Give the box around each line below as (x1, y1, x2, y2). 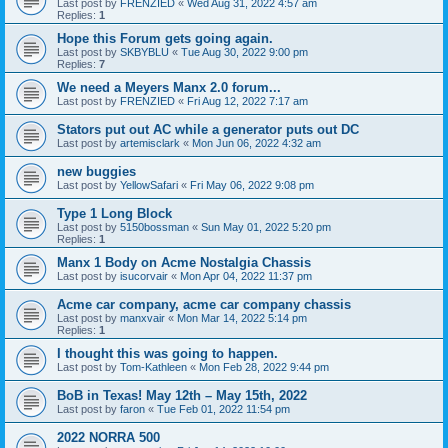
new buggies (57, 163, 136, 179)
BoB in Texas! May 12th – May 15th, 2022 (57, 387, 307, 403)
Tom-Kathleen (120, 360, 187, 373)
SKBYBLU (120, 45, 169, 58)
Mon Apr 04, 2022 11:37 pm (180, 269, 312, 282)
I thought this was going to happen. (57, 345, 278, 361)
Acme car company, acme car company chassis (57, 296, 351, 312)
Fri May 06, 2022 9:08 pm (190, 178, 314, 191)
